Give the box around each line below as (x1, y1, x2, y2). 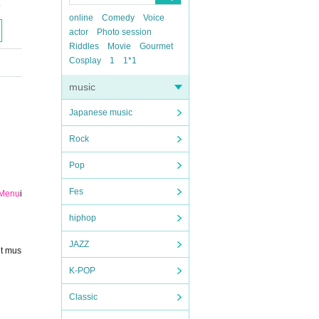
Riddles (69, 41, 99, 51)
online (69, 13, 93, 23)
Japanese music (69, 108, 132, 117)
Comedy (102, 13, 135, 23)
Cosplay (69, 56, 101, 66)
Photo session (97, 27, 152, 37)
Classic (69, 292, 98, 302)
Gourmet (140, 41, 173, 51)
